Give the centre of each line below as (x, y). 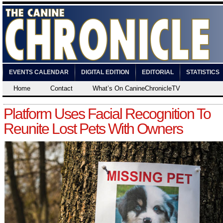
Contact (61, 88)
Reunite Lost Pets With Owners (93, 129)
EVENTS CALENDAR (39, 72)
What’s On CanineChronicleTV (136, 88)
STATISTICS (203, 72)
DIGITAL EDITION (105, 72)
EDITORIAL (158, 72)
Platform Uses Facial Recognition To (107, 114)
